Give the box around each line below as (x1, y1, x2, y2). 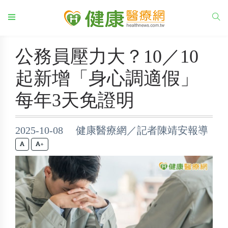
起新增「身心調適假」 (15, 68, 198, 89)
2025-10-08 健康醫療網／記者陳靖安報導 (15, 125, 208, 136)
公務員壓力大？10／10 (15, 46, 198, 67)
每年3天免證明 (15, 90, 134, 110)
